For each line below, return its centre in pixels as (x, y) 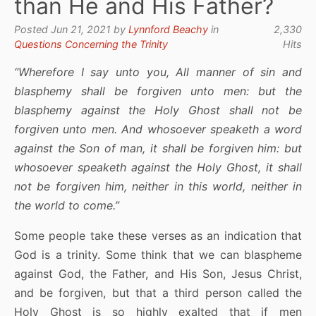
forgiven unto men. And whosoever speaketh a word (158, 129)
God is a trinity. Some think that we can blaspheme (158, 254)
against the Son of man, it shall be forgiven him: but (158, 148)
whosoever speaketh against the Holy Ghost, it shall (158, 167)
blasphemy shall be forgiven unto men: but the (158, 91)
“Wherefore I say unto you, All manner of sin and (158, 72)
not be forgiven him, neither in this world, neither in (158, 186)
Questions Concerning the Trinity (91, 44)
